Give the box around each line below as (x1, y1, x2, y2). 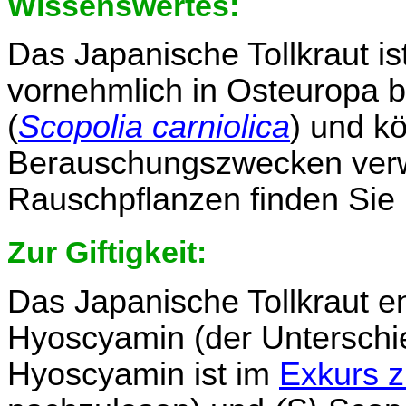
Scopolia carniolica (18, 109, 290, 146)
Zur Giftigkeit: (7, 234, 207, 269)
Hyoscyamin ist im (7, 355, 279, 392)
